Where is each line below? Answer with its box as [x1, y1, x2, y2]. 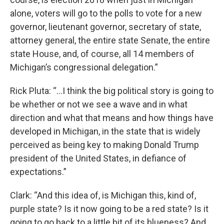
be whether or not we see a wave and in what [10, 99, 187, 109]
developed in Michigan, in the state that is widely [10, 126, 200, 136]
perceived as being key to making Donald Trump [10, 139, 199, 150]
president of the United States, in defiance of [10, 153, 186, 163]
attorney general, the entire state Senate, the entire [10, 35, 210, 45]
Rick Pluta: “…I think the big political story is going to [10, 85, 213, 96]
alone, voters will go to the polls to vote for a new [10, 8, 202, 18]
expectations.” [10, 166, 66, 177]
